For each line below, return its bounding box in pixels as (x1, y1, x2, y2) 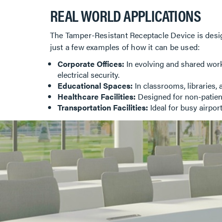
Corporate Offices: (57, 58, 124, 70)
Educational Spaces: (57, 80, 133, 92)
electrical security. (57, 69, 121, 81)
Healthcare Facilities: (57, 91, 136, 103)
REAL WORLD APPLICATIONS (50, 4, 201, 27)
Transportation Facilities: (57, 102, 148, 113)
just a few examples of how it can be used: (50, 41, 200, 53)
